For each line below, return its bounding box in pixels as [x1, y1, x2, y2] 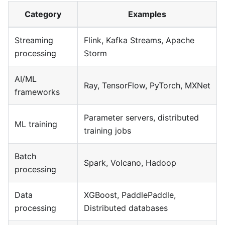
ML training [15, 119, 57, 129]
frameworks [15, 86, 60, 97]
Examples [128, 9, 166, 19]
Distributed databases [84, 202, 168, 213]
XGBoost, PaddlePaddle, [84, 189, 176, 200]
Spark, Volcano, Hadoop [84, 157, 176, 168]
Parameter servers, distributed [84, 112, 199, 123]
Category [25, 9, 61, 19]
